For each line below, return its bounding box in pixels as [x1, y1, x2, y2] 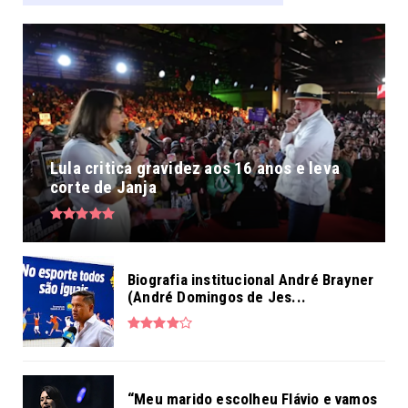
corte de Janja [50, 176, 157, 198]
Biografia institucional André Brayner [127, 270, 374, 289]
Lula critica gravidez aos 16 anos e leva [50, 157, 341, 178]
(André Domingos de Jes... [127, 287, 306, 306]
